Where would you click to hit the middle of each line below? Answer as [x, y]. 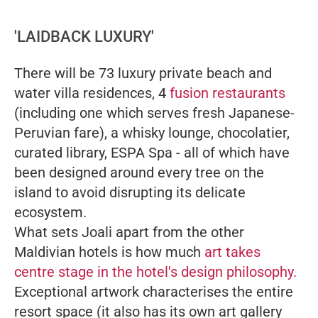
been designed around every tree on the [139, 172]
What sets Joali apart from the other [129, 232]
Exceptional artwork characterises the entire [154, 291]
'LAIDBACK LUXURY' [84, 36]
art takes [231, 252]
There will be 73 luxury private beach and [143, 73]
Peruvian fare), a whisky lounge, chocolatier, [152, 132]
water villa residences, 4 [92, 93]
